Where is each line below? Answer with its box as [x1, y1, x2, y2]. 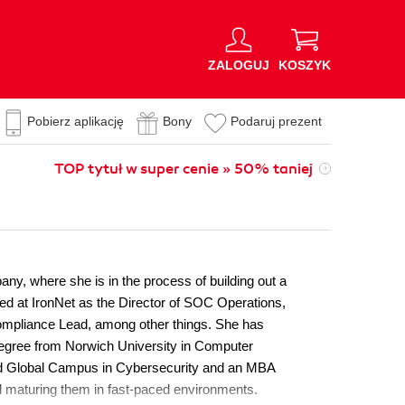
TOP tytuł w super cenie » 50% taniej [54, 160, 313, 178]
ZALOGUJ [208, 57, 269, 72]
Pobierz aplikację [27, 114, 124, 128]
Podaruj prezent [231, 114, 322, 128]
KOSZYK [278, 57, 331, 72]
